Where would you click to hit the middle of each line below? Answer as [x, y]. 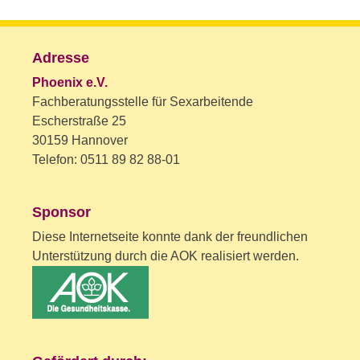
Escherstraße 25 [79, 121]
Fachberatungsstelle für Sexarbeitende [143, 101]
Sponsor [61, 212]
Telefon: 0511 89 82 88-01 [106, 159]
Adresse [61, 57]
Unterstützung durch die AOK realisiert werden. [166, 256]
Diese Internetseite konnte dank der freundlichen [170, 236]
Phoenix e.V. [70, 82]
